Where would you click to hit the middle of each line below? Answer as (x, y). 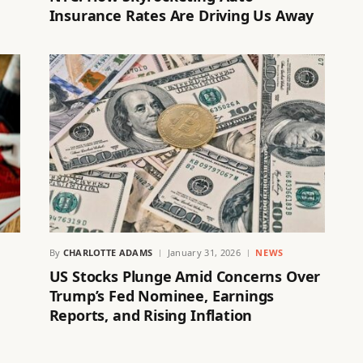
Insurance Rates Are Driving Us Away (181, 16)
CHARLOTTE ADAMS (108, 252)
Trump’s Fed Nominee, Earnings (162, 295)
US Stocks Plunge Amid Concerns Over (185, 276)
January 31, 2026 (204, 252)
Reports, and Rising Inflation (151, 315)
